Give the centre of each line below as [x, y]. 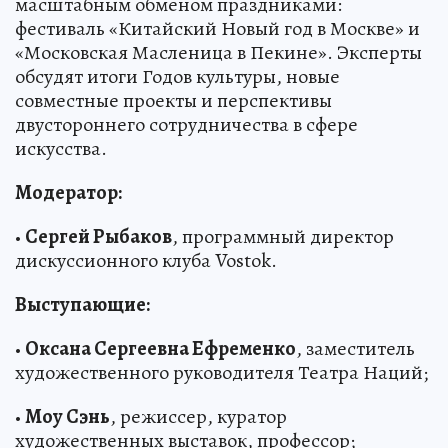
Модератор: [68, 192]
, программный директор [283, 236]
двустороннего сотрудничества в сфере [186, 124]
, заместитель [355, 348]
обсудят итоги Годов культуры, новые [177, 76]
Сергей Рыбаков [98, 236]
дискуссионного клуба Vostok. [146, 260]
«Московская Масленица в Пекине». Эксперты [218, 52]
